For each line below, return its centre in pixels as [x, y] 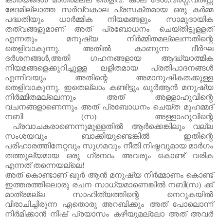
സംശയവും [26, 136]
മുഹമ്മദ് [198, 107]
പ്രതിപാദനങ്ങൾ [182, 68]
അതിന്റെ [91, 77]
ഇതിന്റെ [198, 136]
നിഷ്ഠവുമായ [164, 145]
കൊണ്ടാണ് [46, 175]
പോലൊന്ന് [193, 204]
